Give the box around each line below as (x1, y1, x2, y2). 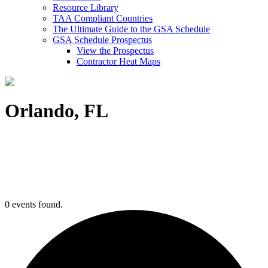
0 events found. (5, 199, 63, 209)
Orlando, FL (5, 100, 108, 122)
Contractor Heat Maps (77, 56, 160, 66)
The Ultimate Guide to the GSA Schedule (53, 24, 210, 34)
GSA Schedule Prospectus (53, 35, 152, 45)
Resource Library (53, 2, 118, 13)
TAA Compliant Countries (53, 13, 153, 23)
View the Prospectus (77, 45, 154, 56)
